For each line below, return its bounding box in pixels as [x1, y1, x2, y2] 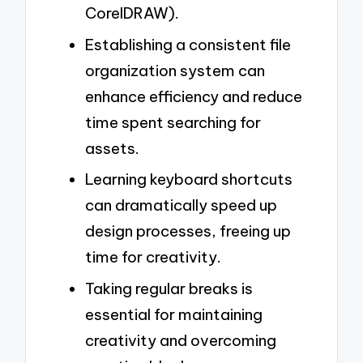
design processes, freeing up [85, 221, 291, 241]
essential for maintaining [85, 305, 263, 325]
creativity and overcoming [85, 331, 276, 351]
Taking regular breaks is [85, 279, 253, 299]
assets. [85, 138, 139, 158]
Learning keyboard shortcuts [85, 169, 293, 190]
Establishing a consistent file [85, 34, 291, 54]
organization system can [85, 60, 265, 80]
